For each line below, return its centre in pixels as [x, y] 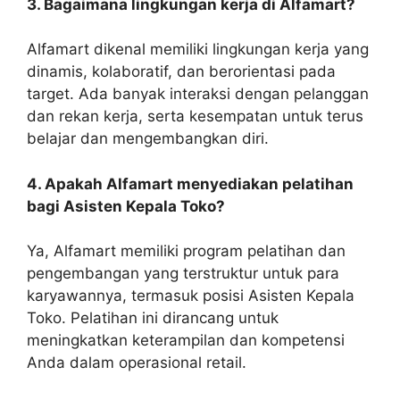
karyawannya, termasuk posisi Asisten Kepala [191, 296]
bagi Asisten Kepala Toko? [126, 206]
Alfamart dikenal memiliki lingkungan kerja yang [198, 50]
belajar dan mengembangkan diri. [148, 139]
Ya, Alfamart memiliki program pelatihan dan [186, 251]
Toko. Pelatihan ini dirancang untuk [153, 318]
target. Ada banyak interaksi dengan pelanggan [198, 94]
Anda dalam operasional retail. [137, 363]
